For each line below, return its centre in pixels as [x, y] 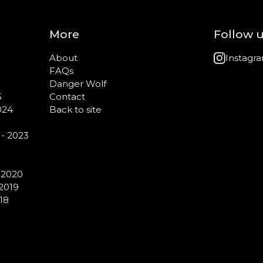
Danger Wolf [78, 83]
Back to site [75, 109]
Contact [67, 96]
